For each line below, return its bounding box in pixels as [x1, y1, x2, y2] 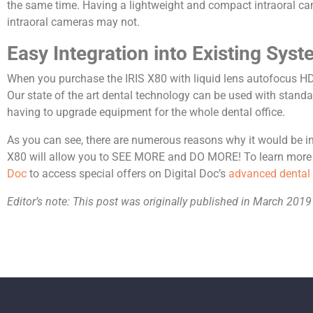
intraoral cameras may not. [7, 15, 140, 29]
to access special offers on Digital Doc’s [27, 167, 228, 180]
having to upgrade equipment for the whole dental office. [7, 105, 288, 119]
